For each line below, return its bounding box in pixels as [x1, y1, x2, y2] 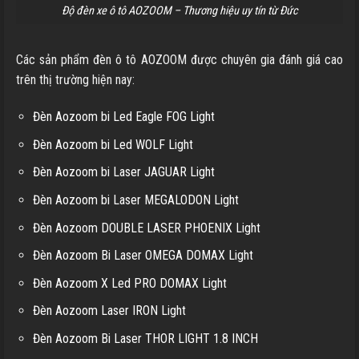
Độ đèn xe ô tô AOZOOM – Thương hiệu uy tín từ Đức [61, 3, 298, 18]
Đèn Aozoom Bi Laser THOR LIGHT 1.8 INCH [32, 330, 258, 346]
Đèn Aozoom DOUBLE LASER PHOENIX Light [32, 220, 260, 236]
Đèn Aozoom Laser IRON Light [32, 303, 186, 319]
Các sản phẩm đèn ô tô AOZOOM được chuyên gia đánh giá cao [16, 52, 343, 68]
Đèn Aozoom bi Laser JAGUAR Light [32, 164, 215, 180]
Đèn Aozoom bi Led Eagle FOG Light [32, 109, 215, 125]
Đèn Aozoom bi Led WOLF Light [32, 136, 193, 152]
